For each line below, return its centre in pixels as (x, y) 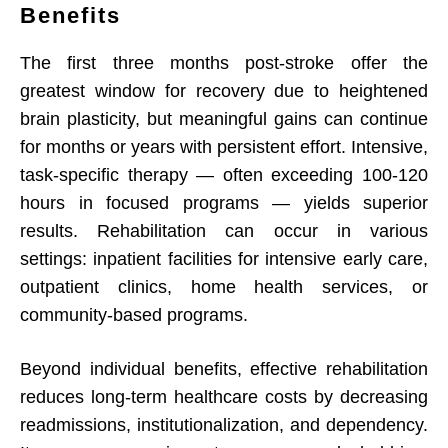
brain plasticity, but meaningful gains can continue (224, 119)
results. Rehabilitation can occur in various (224, 231)
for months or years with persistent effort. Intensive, (224, 147)
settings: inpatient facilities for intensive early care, (224, 259)
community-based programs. (134, 315)
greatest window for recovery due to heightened (224, 91)
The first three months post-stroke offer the (224, 63)
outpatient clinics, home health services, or (224, 287)
